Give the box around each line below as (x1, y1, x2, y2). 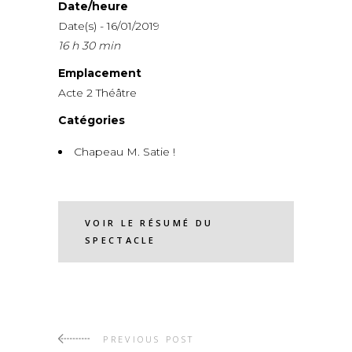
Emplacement (58, 65, 141, 80)
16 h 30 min (58, 38, 120, 53)
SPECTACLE (85, 233, 156, 246)
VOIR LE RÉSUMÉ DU (85, 216, 214, 229)
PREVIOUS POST (103, 332, 195, 345)
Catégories (58, 112, 125, 127)
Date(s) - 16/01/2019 (58, 18, 159, 33)
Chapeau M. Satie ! (74, 144, 175, 159)
